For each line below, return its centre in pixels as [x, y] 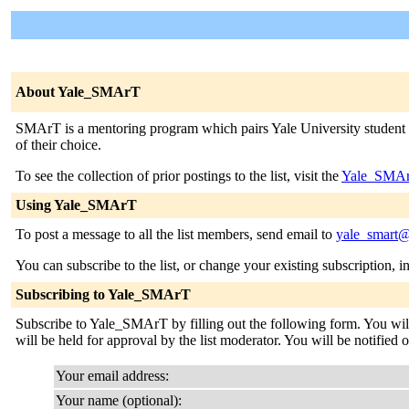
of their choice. [58, 145]
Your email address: [112, 376]
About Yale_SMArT [78, 92]
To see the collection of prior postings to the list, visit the [178, 176]
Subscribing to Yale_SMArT [103, 294]
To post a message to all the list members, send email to [176, 234]
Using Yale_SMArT [76, 205]
